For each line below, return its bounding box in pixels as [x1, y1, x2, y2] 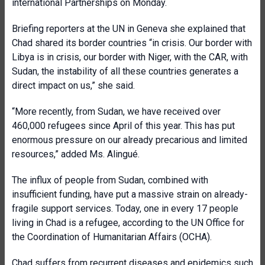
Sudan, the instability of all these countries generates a [12, 66, 238, 77]
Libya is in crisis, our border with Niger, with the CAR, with [12, 51, 248, 63]
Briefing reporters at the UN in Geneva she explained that [12, 23, 245, 34]
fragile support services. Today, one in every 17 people [12, 203, 238, 214]
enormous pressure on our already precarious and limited [12, 134, 247, 146]
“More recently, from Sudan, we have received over [12, 106, 221, 117]
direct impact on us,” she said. [12, 80, 135, 91]
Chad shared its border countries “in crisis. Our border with [12, 37, 252, 49]
